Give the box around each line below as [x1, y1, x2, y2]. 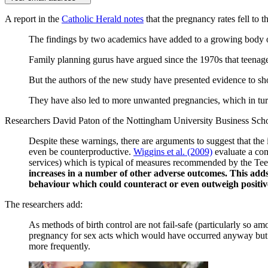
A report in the [5, 13, 62, 24]
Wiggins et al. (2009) [133, 146, 212, 157]
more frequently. [29, 240, 90, 251]
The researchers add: [5, 199, 83, 209]
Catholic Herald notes [62, 13, 144, 24]
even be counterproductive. [29, 146, 133, 157]
